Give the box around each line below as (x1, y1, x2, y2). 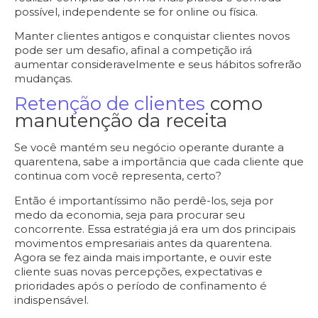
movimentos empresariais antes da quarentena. (14, 236, 272, 250)
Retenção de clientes (14, 92, 205, 115)
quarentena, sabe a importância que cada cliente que (14, 155, 304, 169)
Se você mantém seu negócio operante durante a (14, 141, 284, 155)
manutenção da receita (14, 109, 227, 132)
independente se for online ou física (62, 4, 256, 18)
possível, (14, 4, 62, 18)
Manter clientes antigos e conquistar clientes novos (14, 29, 290, 43)
